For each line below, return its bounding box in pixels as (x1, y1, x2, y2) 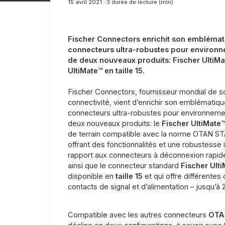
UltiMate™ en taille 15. (67, 66, 145, 76)
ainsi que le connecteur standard (67, 161, 181, 171)
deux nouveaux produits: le (67, 119, 162, 129)
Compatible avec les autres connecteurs (67, 210, 208, 220)
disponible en (67, 172, 116, 181)
